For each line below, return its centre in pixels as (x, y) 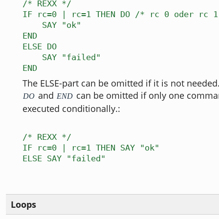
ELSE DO (40, 47)
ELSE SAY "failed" (64, 159)
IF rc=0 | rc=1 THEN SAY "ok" (91, 148)
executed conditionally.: (71, 109)
